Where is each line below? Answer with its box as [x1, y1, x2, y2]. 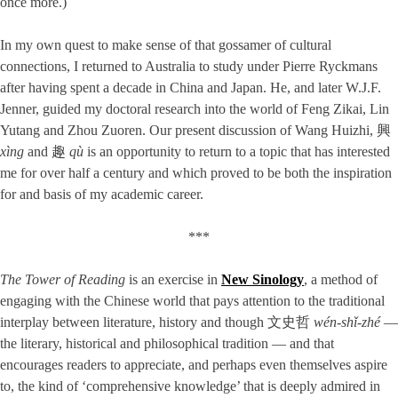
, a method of [304, 272, 378, 288]
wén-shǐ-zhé [314, 314, 380, 330]
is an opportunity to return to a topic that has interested [84, 144, 390, 160]
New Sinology [221, 272, 304, 288]
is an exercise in [125, 272, 221, 288]
